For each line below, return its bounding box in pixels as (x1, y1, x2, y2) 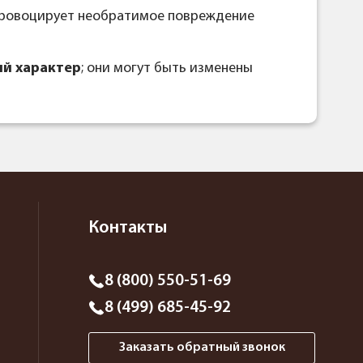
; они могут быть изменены (81, 61, 253, 77)
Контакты (88, 219, 167, 238)
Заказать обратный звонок (118, 341, 285, 355)
